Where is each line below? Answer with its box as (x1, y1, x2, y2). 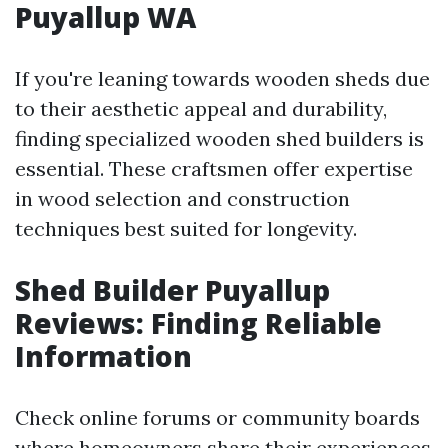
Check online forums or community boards (15, 405, 420, 430)
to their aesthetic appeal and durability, (15, 96, 387, 121)
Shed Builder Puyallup (15, 271, 330, 309)
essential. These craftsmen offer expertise (15, 156, 413, 181)
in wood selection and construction (15, 186, 350, 211)
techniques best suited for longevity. (15, 216, 357, 241)
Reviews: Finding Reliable (15, 304, 382, 342)
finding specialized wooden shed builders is (15, 126, 424, 151)
